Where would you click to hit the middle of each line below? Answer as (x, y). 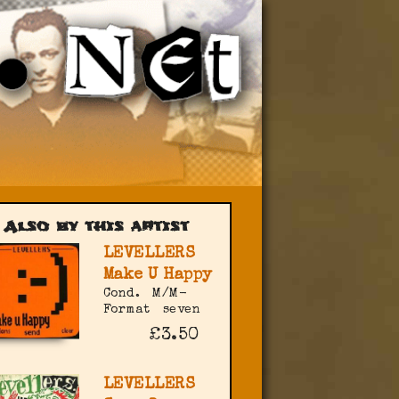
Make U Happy (158, 276)
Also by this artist (96, 227)
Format (126, 310)
